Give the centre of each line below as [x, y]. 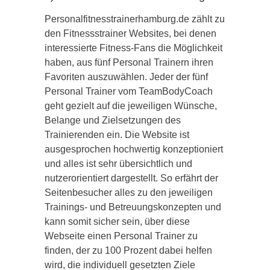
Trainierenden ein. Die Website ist [117, 134]
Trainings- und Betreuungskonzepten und [133, 207]
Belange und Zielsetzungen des [113, 120]
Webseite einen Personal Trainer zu [121, 236]
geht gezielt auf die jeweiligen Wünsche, [131, 105]
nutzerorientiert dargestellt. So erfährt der [131, 178]
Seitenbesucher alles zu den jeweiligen [129, 192]
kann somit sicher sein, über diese [117, 221]
